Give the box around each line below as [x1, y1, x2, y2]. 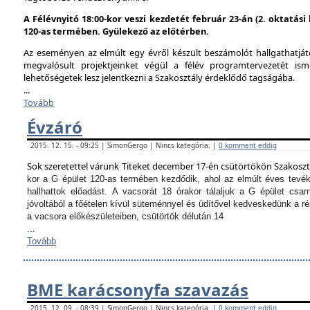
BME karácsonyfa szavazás [27, 278, 248, 301]
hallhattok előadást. [27, 186, 112, 197]
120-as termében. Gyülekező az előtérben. [24, 25, 209, 37]
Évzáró [27, 116, 82, 138]
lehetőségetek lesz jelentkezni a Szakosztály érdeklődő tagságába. [24, 71, 295, 84]
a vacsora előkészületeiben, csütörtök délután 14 [27, 211, 226, 221]
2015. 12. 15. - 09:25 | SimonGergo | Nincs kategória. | [30, 140, 219, 150]
